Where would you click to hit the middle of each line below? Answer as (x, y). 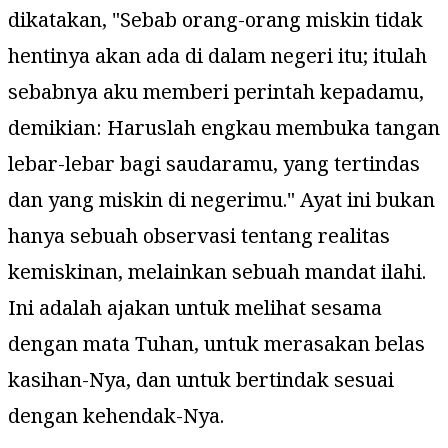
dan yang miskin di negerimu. (147, 199)
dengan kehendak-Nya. (116, 415)
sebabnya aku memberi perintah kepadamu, (216, 91)
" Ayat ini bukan (361, 199)
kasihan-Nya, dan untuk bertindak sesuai (201, 379)
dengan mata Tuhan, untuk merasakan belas (216, 343)
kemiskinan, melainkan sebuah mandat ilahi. (217, 271)
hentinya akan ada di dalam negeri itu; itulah (217, 55)
